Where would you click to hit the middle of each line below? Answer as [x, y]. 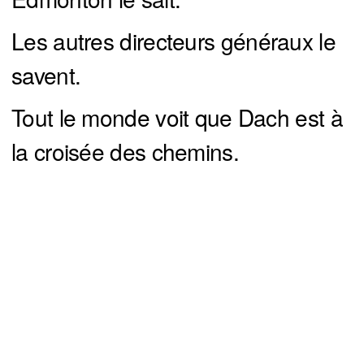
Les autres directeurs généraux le [173, 40]
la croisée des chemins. [125, 151]
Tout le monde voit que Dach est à [177, 117]
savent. [46, 74]
